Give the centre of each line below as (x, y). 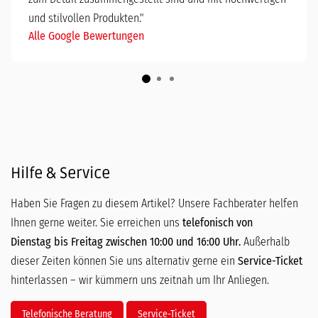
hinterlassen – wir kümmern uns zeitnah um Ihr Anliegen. (140, 280)
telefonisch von (216, 222)
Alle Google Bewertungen (86, 35)
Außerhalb (265, 241)
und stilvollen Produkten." (86, 18)
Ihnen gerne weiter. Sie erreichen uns (95, 222)
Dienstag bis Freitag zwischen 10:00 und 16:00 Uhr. (126, 241)
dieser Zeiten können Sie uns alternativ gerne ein (124, 261)
